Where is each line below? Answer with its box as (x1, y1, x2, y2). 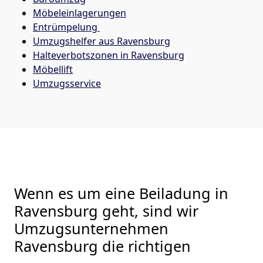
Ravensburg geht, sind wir (14, 200, 198, 221)
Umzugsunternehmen (14, 218, 168, 238)
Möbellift (33, 62, 73, 76)
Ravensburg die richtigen (14, 235, 191, 256)
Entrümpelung (33, 20, 100, 33)
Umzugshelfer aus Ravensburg (33, 34, 170, 48)
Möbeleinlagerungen (33, 6, 126, 19)
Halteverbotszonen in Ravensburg (33, 48, 184, 62)
